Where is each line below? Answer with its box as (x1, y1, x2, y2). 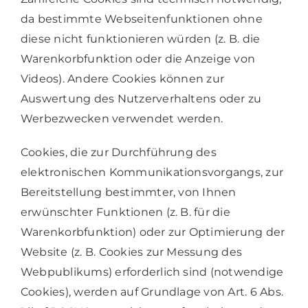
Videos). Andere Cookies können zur (20, 71, 225, 85)
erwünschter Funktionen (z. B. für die (20, 205, 230, 219)
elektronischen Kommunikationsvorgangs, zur (20, 165, 284, 179)
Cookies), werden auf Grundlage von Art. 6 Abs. (20, 285, 284, 298)
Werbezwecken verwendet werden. (20, 111, 223, 125)
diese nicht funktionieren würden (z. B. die (20, 32, 261, 45)
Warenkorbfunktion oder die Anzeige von (20, 52, 256, 65)
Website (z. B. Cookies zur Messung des (20, 245, 243, 258)
